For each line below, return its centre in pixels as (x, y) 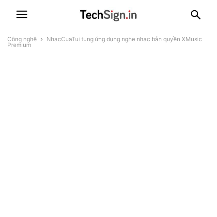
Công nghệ (22, 39)
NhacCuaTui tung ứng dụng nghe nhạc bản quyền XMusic (124, 39)
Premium (19, 45)
